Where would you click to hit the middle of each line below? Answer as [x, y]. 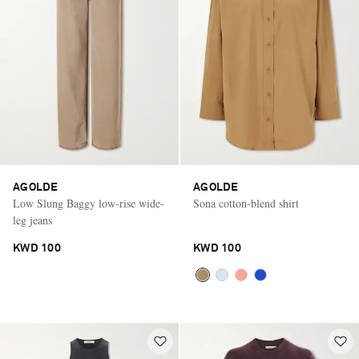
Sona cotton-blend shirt [246, 204]
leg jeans [32, 220]
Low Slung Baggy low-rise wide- [89, 204]
